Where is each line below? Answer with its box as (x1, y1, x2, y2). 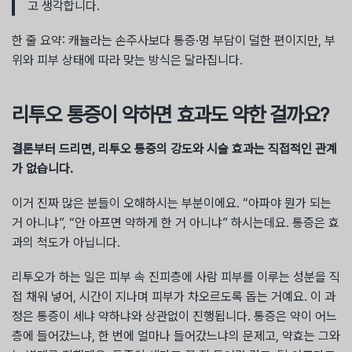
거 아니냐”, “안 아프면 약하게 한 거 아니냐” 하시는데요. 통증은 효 (12, 214, 339, 230)
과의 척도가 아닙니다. (12, 234, 120, 250)
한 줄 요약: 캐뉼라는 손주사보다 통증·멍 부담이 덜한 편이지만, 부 (12, 32, 335, 48)
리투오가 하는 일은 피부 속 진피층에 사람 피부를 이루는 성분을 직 (12, 269, 340, 285)
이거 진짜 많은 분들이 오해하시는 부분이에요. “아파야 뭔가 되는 (12, 195, 332, 211)
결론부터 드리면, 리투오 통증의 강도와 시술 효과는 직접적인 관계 (12, 141, 337, 156)
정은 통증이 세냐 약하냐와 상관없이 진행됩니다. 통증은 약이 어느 (12, 309, 337, 324)
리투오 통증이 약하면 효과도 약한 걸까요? (12, 101, 329, 126)
